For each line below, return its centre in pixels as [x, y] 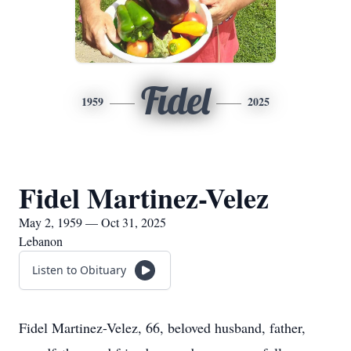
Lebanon [41, 241]
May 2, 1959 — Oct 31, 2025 [92, 222]
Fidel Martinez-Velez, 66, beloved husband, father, [162, 327]
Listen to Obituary [79, 270]
